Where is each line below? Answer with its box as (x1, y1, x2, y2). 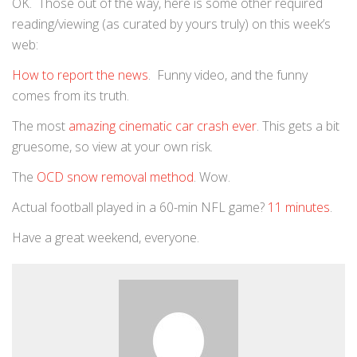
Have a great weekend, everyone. (12, 229, 199, 246)
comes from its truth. (12, 87, 129, 104)
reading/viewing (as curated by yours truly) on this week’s (12, 15, 331, 33)
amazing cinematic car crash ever (69, 117, 257, 135)
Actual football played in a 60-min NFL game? (12, 198, 268, 216)
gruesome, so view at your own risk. (12, 138, 213, 155)
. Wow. (194, 168, 230, 186)
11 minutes (268, 198, 330, 216)
